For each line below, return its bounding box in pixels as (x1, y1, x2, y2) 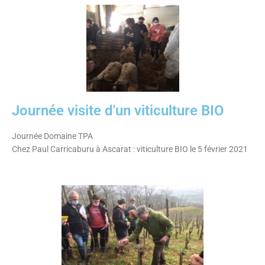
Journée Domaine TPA (12, 131, 93, 141)
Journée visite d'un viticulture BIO (12, 102, 224, 119)
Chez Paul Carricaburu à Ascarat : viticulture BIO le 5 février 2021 (12, 144, 248, 154)
